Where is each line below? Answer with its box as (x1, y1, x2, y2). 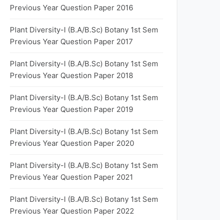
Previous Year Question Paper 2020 (10, 138, 134, 148)
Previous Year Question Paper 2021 (10, 172, 133, 182)
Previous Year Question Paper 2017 (10, 37, 133, 46)
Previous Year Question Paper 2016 (10, 3, 133, 12)
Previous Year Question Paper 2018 (10, 71, 133, 80)
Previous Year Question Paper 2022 (10, 206, 134, 216)
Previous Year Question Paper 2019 (10, 105, 133, 114)
